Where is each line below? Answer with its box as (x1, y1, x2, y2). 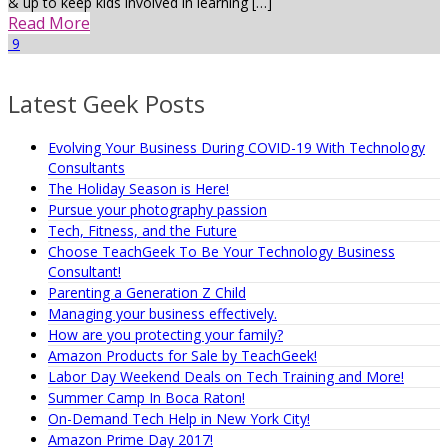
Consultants (48, 158, 125, 178)
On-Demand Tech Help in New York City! (48, 409, 310, 429)
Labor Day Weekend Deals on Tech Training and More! (48, 367, 404, 387)
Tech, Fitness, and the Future (48, 221, 237, 241)
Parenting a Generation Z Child (48, 283, 246, 303)
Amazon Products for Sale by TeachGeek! (48, 346, 317, 366)
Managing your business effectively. (48, 304, 277, 324)
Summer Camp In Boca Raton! (48, 388, 245, 408)
